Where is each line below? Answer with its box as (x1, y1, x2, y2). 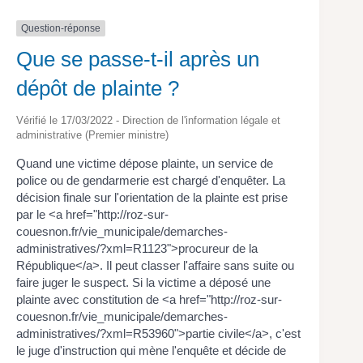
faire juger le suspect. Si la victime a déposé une (16, 275, 271, 290)
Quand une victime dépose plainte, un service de (16, 156, 273, 171)
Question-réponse (21, 23, 100, 34)
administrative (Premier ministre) (16, 129, 169, 142)
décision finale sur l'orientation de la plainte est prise (16, 190, 288, 205)
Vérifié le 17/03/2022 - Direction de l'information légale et (16, 114, 280, 127)
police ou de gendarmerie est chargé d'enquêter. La (16, 173, 285, 188)
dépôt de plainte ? (16, 76, 179, 101)
